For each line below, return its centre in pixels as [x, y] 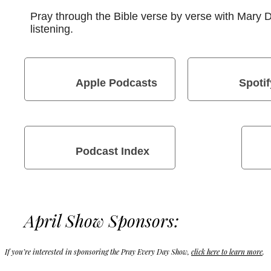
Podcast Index [113, 151]
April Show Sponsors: [102, 220]
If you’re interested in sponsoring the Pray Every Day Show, [98, 251]
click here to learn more [227, 251]
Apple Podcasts [116, 83]
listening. [52, 29]
